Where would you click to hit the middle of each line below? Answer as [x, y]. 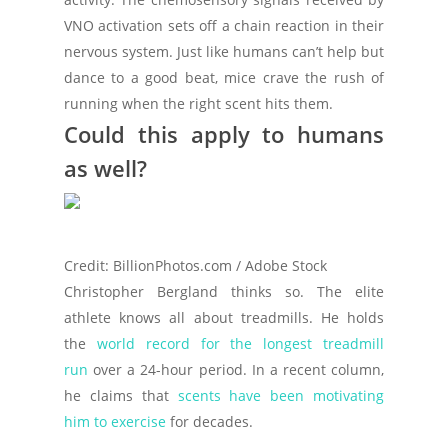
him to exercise [115, 421]
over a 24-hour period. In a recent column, [236, 369]
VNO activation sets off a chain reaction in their [224, 25]
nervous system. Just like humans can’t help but [224, 51]
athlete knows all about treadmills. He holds [224, 317]
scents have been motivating [280, 395]
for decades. [209, 421]
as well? [105, 168]
